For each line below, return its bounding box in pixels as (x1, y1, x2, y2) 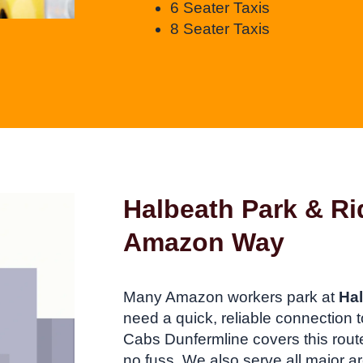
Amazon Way (123, 228, 284, 258)
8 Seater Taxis (169, 20, 270, 38)
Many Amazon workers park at (123, 288, 339, 305)
